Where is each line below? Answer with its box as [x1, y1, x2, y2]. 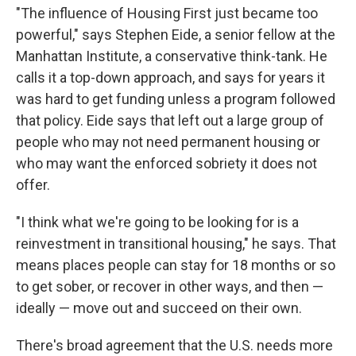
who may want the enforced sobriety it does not [16, 155, 317, 172]
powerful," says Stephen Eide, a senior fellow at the [16, 26, 335, 44]
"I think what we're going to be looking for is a [16, 214, 299, 231]
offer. [16, 176, 50, 194]
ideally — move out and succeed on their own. [16, 300, 302, 317]
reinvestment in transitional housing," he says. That [16, 235, 336, 253]
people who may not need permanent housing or [16, 133, 320, 151]
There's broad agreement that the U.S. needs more [16, 337, 333, 354]
